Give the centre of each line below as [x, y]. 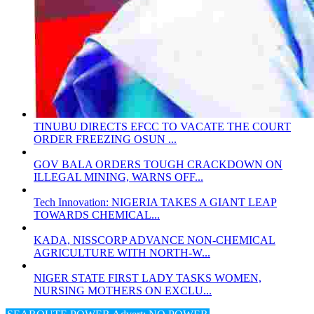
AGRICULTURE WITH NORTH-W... [122, 252]
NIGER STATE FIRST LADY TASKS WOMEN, [148, 278]
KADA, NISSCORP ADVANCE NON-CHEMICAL [155, 240]
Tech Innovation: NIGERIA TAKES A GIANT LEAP [155, 202]
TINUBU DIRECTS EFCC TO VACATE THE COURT [162, 126]
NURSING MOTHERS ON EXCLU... [123, 290]
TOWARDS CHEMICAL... [97, 214]
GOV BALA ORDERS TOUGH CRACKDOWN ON [158, 164]
